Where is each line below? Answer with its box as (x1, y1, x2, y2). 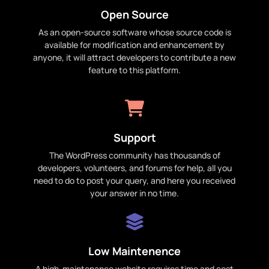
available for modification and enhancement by (44, 39, 225, 51)
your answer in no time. (90, 187, 179, 199)
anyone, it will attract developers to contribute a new (33, 52, 236, 64)
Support (113, 130, 156, 145)
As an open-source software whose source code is (38, 26, 231, 38)
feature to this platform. (88, 64, 181, 76)
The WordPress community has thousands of (49, 150, 220, 162)
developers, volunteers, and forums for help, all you (37, 162, 232, 174)
